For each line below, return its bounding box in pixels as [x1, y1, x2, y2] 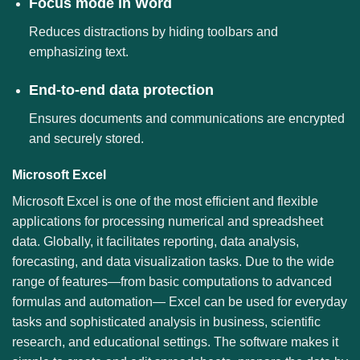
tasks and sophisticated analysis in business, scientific [12, 315, 321, 329]
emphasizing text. [28, 44, 129, 59]
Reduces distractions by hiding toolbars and [28, 24, 278, 39]
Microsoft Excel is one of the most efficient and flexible [12, 194, 318, 209]
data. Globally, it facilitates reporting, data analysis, [12, 235, 299, 249]
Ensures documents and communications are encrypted [28, 111, 345, 125]
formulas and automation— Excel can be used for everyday [12, 295, 347, 309]
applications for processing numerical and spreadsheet [12, 215, 323, 229]
